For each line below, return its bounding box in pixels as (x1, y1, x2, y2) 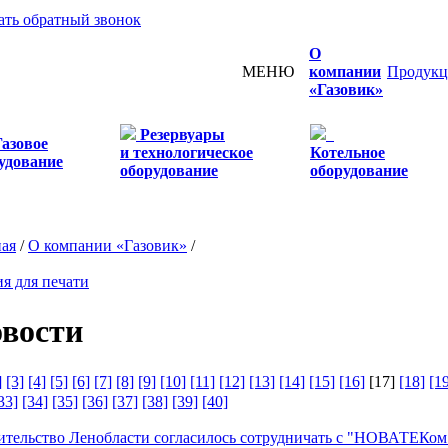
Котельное (310, 144, 385, 161)
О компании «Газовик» (28, 237, 187, 254)
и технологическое (120, 144, 253, 161)
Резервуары (140, 126, 225, 143)
